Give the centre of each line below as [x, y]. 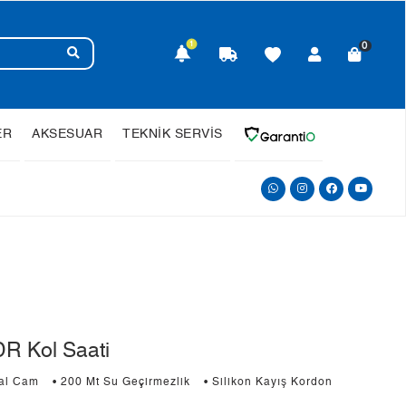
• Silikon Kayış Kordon [268, 382]
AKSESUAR [67, 134]
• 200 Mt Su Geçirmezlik [121, 382]
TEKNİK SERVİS [173, 134]
